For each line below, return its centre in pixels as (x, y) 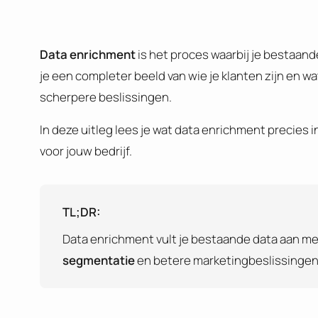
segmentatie (99, 260)
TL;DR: (82, 212)
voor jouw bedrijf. (86, 150)
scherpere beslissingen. (106, 97)
